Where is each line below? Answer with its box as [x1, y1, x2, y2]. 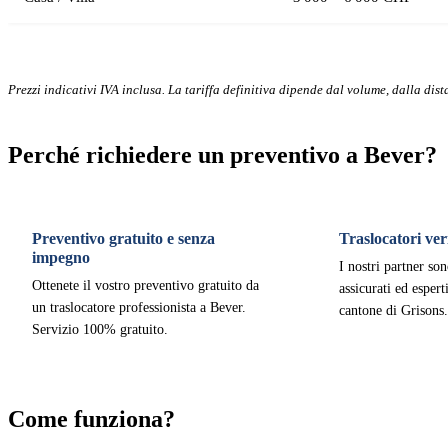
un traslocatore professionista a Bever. [32, 300, 246, 315]
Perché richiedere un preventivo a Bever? [8, 142, 437, 168]
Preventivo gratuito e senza [32, 230, 215, 247]
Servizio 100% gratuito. [32, 322, 168, 337]
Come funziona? [8, 406, 175, 432]
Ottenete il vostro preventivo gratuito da [32, 278, 259, 293]
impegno [32, 249, 90, 266]
